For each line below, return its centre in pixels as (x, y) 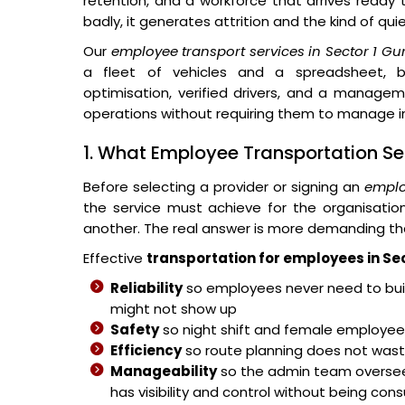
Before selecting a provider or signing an (224, 187)
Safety (135, 330)
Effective (115, 258)
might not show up (174, 309)
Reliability (146, 288)
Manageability (164, 371)
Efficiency (146, 350)
